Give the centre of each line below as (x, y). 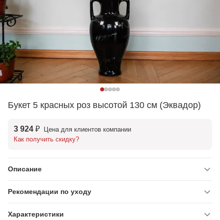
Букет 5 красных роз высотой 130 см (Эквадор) (104, 105)
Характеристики (36, 214)
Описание (25, 169)
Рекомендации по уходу (50, 192)
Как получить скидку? (46, 139)
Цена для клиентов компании (86, 129)
